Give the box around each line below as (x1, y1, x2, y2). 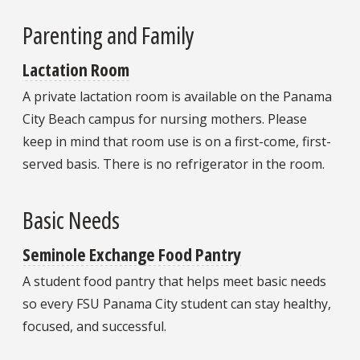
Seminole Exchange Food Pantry (22, 242, 241, 267)
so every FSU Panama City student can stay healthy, (22, 295, 331, 313)
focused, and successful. (22, 317, 166, 336)
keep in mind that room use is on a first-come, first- (22, 133, 331, 151)
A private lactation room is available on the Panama (22, 88, 332, 106)
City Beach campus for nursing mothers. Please (22, 110, 307, 129)
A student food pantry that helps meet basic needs (22, 272, 326, 291)
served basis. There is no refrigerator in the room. (22, 155, 325, 174)
